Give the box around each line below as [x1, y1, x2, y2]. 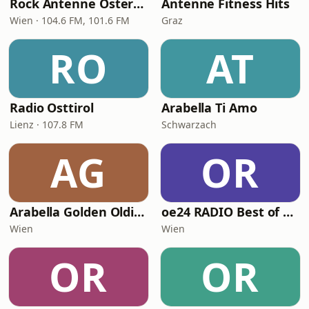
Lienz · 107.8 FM [10, 118, 83, 131]
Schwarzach [161, 118, 217, 131]
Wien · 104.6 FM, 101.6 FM [10, 14, 130, 27]
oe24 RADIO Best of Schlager [283, 203, 294, 220]
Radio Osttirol [10, 99, 94, 116]
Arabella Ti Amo [161, 99, 257, 116]
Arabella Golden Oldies [134, 203, 145, 220]
